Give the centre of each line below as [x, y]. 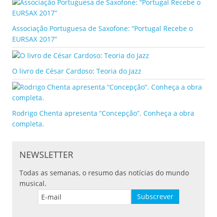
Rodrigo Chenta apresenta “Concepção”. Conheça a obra [103, 113]
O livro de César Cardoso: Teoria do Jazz [77, 71]
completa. [28, 124]
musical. [33, 184]
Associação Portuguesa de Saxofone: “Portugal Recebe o [102, 28]
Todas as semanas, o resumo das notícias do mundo [104, 173]
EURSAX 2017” [35, 39]
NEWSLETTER [46, 155]
